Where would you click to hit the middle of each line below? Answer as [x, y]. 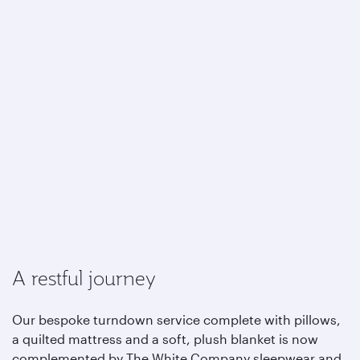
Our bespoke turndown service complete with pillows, [176, 319]
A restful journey [84, 278]
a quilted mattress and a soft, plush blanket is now [165, 339]
